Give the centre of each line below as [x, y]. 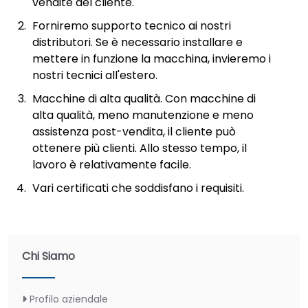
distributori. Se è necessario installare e [137, 42]
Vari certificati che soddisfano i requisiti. [138, 188]
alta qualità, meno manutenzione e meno [143, 115]
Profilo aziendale [69, 299]
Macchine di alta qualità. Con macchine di [144, 98]
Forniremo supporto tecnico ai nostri [132, 25]
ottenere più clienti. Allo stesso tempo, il [140, 148]
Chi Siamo [48, 256]
